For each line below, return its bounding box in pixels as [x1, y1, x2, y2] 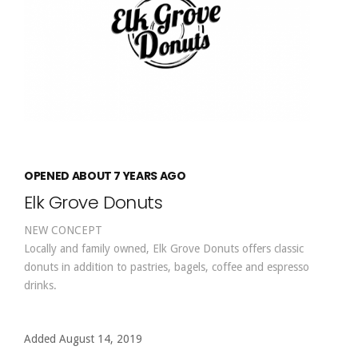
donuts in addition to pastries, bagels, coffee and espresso [24, 261, 309, 273]
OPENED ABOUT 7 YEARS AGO [24, 168, 186, 184]
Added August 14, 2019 [24, 332, 142, 345]
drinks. [24, 279, 57, 292]
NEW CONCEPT [24, 224, 102, 237]
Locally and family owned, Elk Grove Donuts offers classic [24, 242, 304, 255]
